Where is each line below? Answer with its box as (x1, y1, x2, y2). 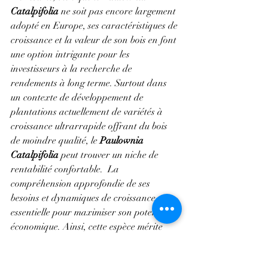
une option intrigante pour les (11, 48, 132, 60)
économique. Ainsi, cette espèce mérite (11, 221, 165, 233)
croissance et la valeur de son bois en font (11, 34, 179, 46)
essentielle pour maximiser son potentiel (11, 206, 172, 218)
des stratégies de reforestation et (11, 249, 143, 261)
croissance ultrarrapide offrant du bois (11, 120, 170, 132)
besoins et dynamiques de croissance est (11, 192, 171, 204)
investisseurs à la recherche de (11, 63, 135, 75)
